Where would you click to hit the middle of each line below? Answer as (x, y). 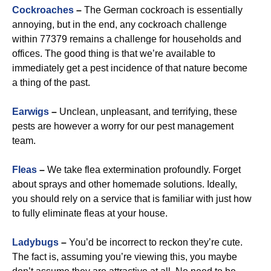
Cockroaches (43, 10)
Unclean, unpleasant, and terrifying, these (147, 112)
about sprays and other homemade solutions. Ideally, (125, 184)
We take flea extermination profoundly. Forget (143, 170)
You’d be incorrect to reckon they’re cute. (155, 242)
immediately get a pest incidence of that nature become (130, 68)
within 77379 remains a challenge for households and (127, 39)
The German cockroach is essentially (162, 10)
